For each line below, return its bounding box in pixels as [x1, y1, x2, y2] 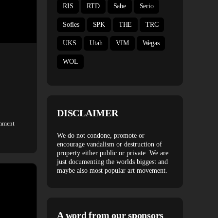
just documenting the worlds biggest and [57, 158, 168, 165]
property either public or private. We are [57, 149, 168, 157]
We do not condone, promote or [57, 132, 145, 139]
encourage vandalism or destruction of [57, 141, 162, 148]
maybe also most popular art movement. [57, 167, 167, 174]
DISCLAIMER [57, 108, 118, 118]
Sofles [63, 21, 79, 28]
